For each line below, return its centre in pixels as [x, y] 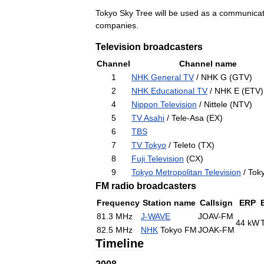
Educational [173, 91]
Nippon [145, 105]
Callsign [216, 203]
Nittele [216, 105]
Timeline [120, 244]
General [166, 77]
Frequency [118, 203]
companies [116, 26]
